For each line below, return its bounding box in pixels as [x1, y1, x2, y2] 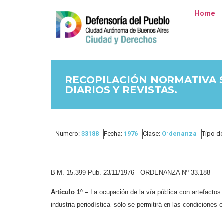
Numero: [55, 130, 81, 137]
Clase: [143, 130, 162, 137]
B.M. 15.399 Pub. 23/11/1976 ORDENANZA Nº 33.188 [51, 169, 210, 176]
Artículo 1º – [51, 188, 88, 196]
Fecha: [104, 130, 124, 137]
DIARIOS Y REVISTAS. [65, 84, 177, 96]
